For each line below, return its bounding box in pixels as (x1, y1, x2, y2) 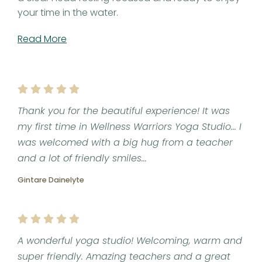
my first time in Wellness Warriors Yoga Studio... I (18, 120, 242, 134)
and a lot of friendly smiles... (18, 151, 147, 166)
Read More (18, 32, 67, 46)
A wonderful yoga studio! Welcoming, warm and (18, 234, 242, 248)
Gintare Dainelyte (18, 175, 84, 185)
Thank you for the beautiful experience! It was (18, 104, 230, 118)
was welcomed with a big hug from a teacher (18, 136, 233, 150)
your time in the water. (18, 6, 118, 20)
